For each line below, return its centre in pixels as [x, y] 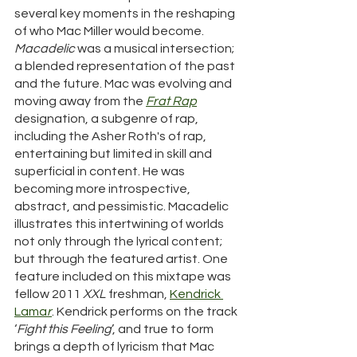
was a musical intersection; [156, 49]
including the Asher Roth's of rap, [112, 137]
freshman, [138, 294]
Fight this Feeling [64, 330]
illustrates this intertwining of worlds [120, 224]
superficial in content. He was [101, 172]
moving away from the [80, 102]
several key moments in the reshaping [126, 14]
